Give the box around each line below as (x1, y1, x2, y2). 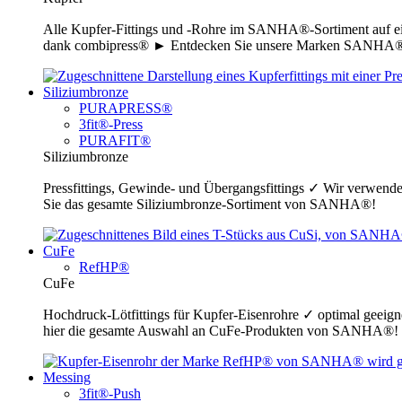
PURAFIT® (79, 133, 151, 149)
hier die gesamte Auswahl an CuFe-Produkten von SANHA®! (43, 323, 398, 339)
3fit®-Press (79, 117, 143, 133)
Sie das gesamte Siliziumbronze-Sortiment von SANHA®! (43, 197, 376, 213)
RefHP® (79, 259, 129, 275)
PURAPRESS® (79, 100, 172, 117)
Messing (43, 370, 91, 386)
